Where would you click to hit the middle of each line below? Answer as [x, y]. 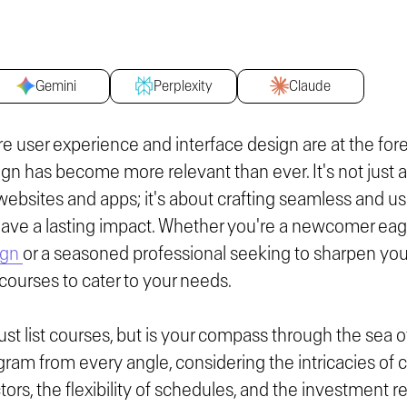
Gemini [55, 85]
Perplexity [183, 85]
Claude [310, 85]
